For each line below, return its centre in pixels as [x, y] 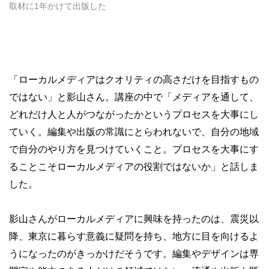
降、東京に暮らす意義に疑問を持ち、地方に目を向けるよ [134, 236]
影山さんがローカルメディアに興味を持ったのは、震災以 [134, 219]
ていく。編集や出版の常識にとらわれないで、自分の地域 [134, 131]
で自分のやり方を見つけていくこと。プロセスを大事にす [134, 149]
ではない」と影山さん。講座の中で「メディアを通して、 [134, 97]
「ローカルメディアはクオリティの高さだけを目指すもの [134, 79]
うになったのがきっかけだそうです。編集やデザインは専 [134, 253]
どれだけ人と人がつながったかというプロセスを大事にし [134, 114]
